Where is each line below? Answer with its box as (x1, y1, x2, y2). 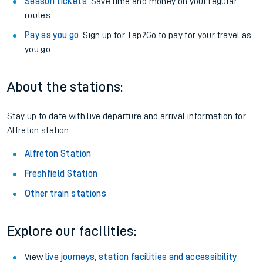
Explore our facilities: (7, 224, 137, 238)
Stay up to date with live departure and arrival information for (7, 112, 247, 121)
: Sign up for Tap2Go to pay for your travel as (79, 31, 252, 40)
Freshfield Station (25, 169, 98, 178)
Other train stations (25, 189, 106, 198)
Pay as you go (25, 31, 79, 40)
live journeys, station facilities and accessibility (45, 252, 237, 262)
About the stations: (7, 80, 123, 94)
